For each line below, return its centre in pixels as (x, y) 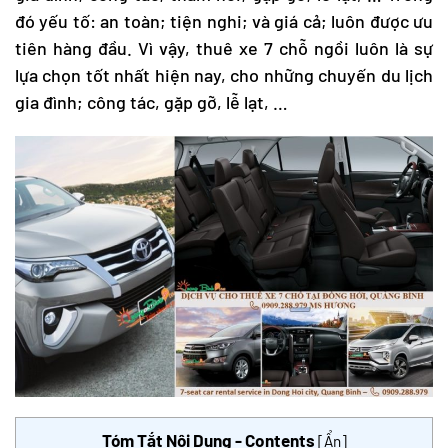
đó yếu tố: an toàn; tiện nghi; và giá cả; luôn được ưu (224, 21)
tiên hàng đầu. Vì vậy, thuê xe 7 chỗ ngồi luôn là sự (224, 48)
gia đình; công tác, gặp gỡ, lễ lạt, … (151, 102)
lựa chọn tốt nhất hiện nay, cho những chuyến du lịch (224, 75)
